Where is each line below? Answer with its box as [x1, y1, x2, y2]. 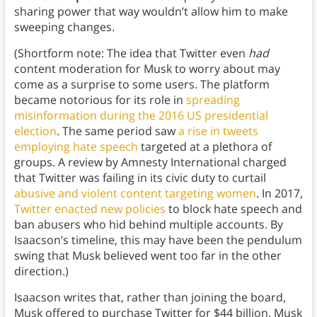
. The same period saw [56, 123, 178, 139]
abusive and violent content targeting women [13, 185, 256, 202]
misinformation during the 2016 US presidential [13, 108, 268, 124]
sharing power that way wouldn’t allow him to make [13, 4, 288, 20]
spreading [185, 92, 240, 108]
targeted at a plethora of [137, 139, 272, 155]
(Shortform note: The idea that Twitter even [13, 45, 248, 62]
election [13, 123, 57, 139]
